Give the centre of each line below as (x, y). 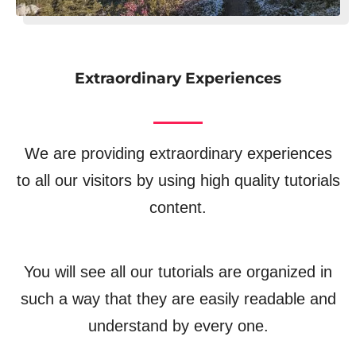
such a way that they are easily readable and (178, 298)
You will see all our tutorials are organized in (178, 271)
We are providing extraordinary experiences (178, 153)
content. (178, 207)
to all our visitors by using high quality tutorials (178, 180)
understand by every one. (178, 325)
